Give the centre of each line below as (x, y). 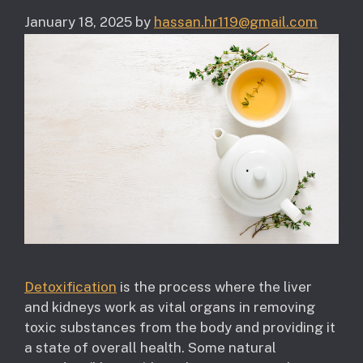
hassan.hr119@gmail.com (236, 22)
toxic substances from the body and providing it (180, 328)
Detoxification (70, 287)
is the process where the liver (214, 287)
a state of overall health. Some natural (150, 348)
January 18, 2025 (78, 22)
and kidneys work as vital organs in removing (170, 307)
